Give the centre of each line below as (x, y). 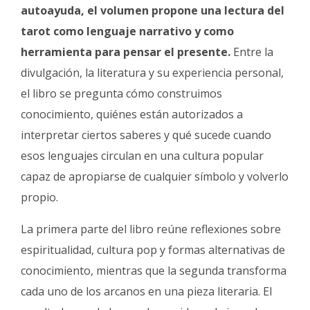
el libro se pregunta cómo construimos (121, 94)
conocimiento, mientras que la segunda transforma (154, 271)
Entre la (253, 52)
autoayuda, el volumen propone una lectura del (153, 11)
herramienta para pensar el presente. (127, 52)
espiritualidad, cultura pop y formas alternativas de (153, 250)
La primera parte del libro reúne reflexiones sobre (151, 229)
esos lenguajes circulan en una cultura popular (142, 156)
